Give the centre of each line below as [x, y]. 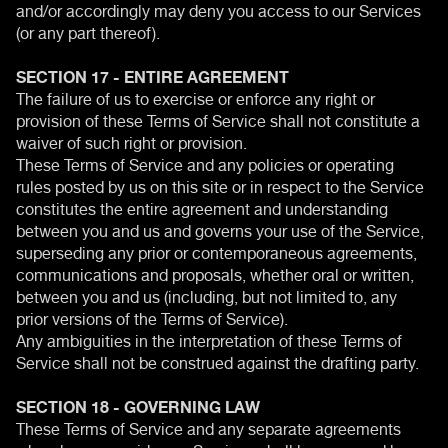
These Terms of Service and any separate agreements [208, 426]
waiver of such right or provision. [131, 140]
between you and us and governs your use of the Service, [220, 228]
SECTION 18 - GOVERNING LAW [138, 404]
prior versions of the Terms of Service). [152, 316]
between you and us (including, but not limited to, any [206, 294]
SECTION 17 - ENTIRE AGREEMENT [152, 74]
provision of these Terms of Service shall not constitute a [218, 118]
